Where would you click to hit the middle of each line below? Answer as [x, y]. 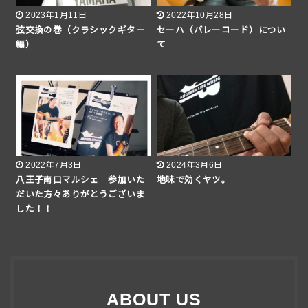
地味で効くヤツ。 [194, 180]
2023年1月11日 [56, 15]
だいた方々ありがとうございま [80, 195]
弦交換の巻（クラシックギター [80, 30]
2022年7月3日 [54, 165]
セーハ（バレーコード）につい [221, 30]
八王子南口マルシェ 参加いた [80, 180]
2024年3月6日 [194, 165]
